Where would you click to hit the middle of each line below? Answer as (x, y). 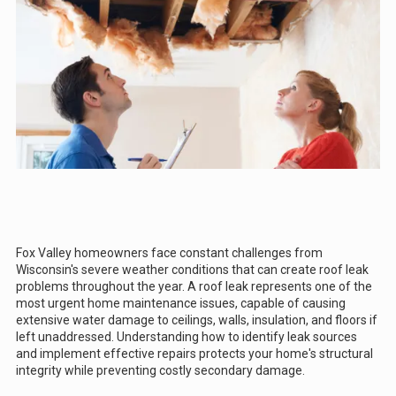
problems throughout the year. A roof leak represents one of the (194, 286)
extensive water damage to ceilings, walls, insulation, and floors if (197, 320)
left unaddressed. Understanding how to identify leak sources (187, 336)
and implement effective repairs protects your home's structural (194, 353)
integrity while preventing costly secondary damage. (160, 370)
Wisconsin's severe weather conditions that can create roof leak (192, 269)
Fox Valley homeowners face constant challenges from (169, 252)
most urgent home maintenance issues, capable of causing (181, 303)
